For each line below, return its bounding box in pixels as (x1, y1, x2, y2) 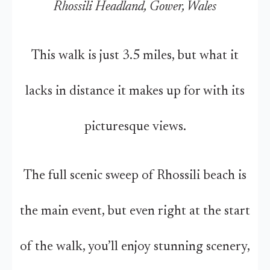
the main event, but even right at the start (20, 205, 250, 218)
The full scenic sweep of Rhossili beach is (24, 169, 246, 183)
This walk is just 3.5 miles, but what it (31, 49, 239, 63)
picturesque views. (84, 121, 186, 134)
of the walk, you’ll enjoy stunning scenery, (20, 240, 250, 254)
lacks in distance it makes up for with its (25, 85, 245, 98)
